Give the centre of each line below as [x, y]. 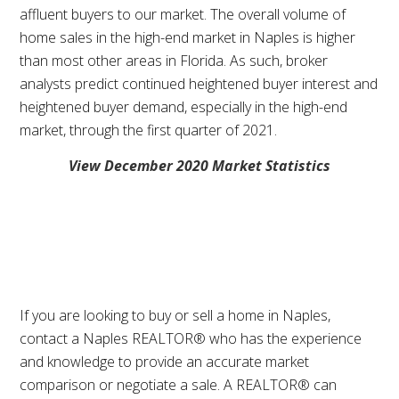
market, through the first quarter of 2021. [149, 130]
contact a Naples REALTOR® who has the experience [191, 338]
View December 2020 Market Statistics [199, 165]
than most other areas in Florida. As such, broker [174, 60]
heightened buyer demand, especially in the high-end [184, 106]
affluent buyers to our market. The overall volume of [183, 14]
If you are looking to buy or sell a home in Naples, [175, 315]
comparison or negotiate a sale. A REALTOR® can [179, 384]
